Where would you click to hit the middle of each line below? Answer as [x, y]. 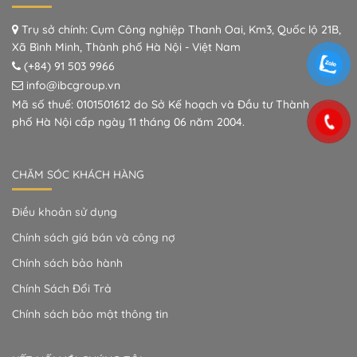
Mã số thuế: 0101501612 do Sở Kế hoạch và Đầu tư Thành [161, 104]
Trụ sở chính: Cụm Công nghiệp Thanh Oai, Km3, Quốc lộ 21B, [180, 29]
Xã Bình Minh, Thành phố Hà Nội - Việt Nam [126, 47]
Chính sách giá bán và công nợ [94, 237]
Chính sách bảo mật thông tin [90, 314]
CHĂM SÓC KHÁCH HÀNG [78, 174]
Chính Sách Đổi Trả [62, 288]
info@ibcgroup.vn [73, 85]
